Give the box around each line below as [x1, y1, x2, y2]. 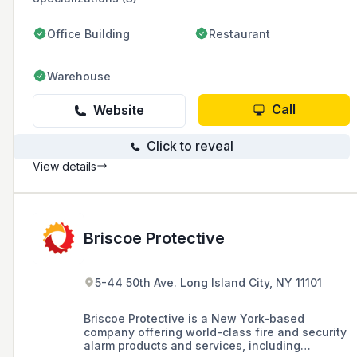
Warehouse [47, 69, 111, 83]
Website [93, 102, 144, 119]
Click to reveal [146, 138, 233, 155]
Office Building [47, 26, 130, 41]
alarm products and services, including [84, 338, 300, 352]
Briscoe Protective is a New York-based [84, 311, 304, 325]
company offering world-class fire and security [84, 324, 347, 339]
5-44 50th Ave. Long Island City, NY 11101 [95, 275, 322, 289]
